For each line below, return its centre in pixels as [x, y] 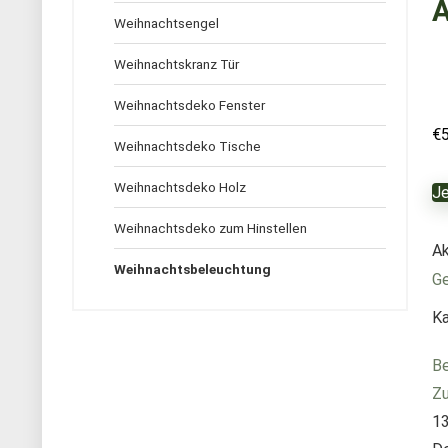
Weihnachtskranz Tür [176, 64]
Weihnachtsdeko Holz [180, 187]
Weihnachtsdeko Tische [187, 146]
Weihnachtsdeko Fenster [189, 105]
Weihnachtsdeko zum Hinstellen [210, 228]
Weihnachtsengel [166, 23]
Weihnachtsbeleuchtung [192, 269]
